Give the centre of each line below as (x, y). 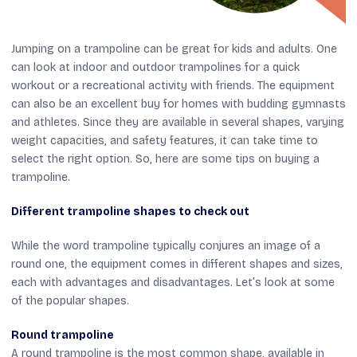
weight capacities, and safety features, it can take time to (165, 140)
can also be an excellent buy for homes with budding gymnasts (178, 104)
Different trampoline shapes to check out (130, 211)
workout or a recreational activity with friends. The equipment (173, 85)
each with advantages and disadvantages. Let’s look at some (173, 282)
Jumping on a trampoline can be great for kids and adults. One (174, 49)
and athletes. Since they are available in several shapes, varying (178, 122)
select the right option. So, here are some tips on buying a (165, 159)
